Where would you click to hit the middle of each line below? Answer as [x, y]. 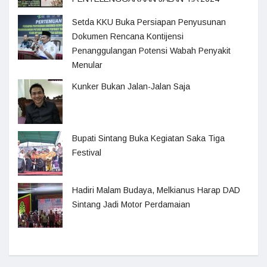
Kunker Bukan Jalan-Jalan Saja [131, 87]
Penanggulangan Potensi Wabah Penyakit [151, 51]
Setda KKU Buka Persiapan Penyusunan [149, 22]
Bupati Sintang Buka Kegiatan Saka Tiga [148, 139]
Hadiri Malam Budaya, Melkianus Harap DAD [156, 190]
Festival [87, 153]
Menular [87, 65]
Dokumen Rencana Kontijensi [128, 37]
